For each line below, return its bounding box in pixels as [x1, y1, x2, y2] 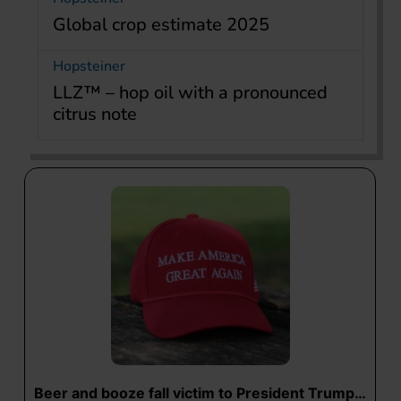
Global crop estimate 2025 [53, 13, 269, 38]
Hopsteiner [53, 56, 125, 77]
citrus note [53, 102, 137, 127]
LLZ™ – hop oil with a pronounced [53, 81, 328, 106]
